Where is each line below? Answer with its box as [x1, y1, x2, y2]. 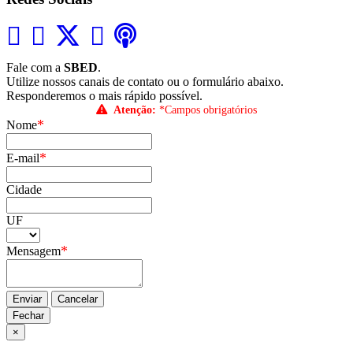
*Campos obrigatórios [156, 103, 257, 117]
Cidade [6, 183, 42, 197]
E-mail [6, 151, 39, 165]
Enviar [13, 293, 42, 306]
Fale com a [6, 61, 64, 75]
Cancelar [58, 293, 98, 306]
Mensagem [6, 244, 61, 258]
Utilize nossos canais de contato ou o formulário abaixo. [6, 75, 284, 89]
